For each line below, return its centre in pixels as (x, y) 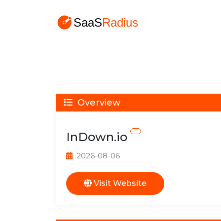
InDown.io (98, 137)
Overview (98, 103)
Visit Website (119, 183)
